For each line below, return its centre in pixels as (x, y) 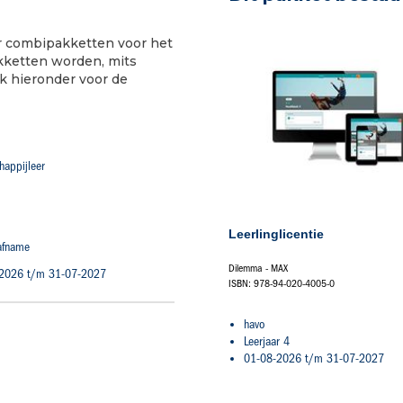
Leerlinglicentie (276, 234)
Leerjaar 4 (267, 341)
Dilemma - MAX (258, 268)
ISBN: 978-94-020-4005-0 (282, 283)
